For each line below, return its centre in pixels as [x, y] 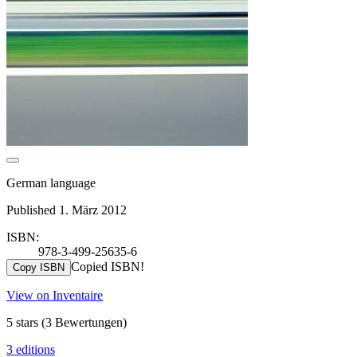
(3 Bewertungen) [84, 322]
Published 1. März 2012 [67, 210]
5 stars [24, 322]
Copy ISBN [39, 267]
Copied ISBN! [108, 266]
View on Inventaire [55, 295]
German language [51, 182]
